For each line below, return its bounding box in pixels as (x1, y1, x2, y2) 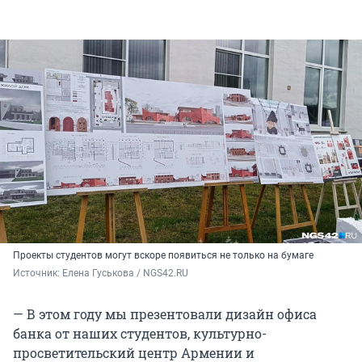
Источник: (13, 267, 62, 279)
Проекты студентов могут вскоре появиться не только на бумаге (13, 249, 314, 261)
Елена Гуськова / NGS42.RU (62, 267, 188, 279)
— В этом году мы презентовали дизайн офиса (13, 305, 317, 322)
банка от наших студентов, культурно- (13, 324, 267, 342)
